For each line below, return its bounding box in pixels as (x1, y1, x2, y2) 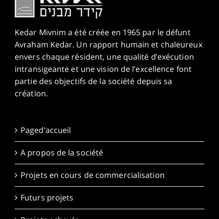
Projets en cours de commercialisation (21, 169, 165, 180)
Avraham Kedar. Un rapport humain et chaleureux (15, 39, 202, 50)
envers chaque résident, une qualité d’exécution (15, 51, 194, 62)
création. (15, 88, 48, 99)
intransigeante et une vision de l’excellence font (15, 63, 192, 74)
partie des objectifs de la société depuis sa (15, 75, 173, 87)
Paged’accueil (21, 124, 71, 135)
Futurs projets (21, 192, 74, 203)
